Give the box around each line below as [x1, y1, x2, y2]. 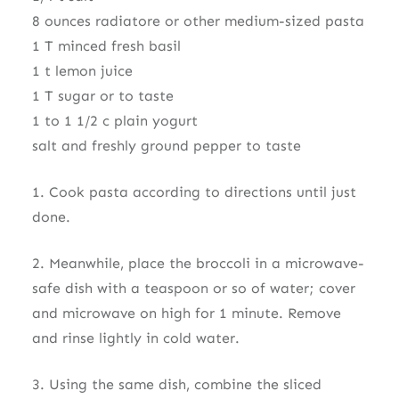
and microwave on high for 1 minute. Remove [31, 304, 341, 322]
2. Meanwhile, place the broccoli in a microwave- [31, 254, 364, 272]
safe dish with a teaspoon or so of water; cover [31, 279, 355, 297]
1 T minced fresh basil [31, 37, 181, 54]
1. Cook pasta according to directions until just [31, 183, 356, 200]
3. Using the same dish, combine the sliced [31, 375, 322, 393]
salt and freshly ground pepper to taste [31, 136, 301, 154]
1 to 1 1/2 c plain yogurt [31, 111, 198, 129]
